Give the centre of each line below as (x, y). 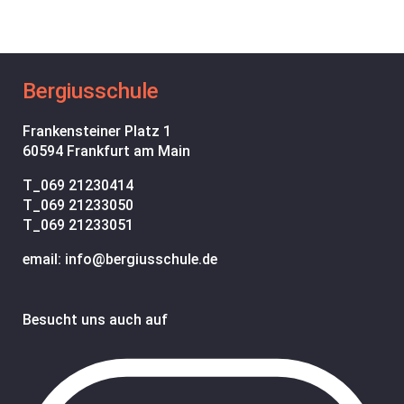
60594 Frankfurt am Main (106, 151)
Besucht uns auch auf (95, 320)
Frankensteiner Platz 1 (97, 132)
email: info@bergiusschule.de (120, 260)
